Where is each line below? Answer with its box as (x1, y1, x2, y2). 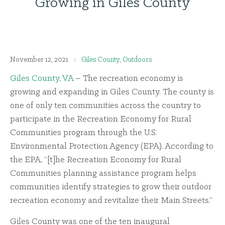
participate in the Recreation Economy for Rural (10, 115, 191, 125)
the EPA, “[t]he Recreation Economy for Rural (10, 155, 181, 165)
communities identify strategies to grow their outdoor (10, 182, 211, 192)
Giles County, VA (10, 74, 73, 84)
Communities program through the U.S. (10, 128, 157, 138)
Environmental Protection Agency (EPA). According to (10, 142, 213, 152)
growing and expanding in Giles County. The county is (10, 87, 214, 97)
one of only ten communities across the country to (10, 101, 201, 111)
